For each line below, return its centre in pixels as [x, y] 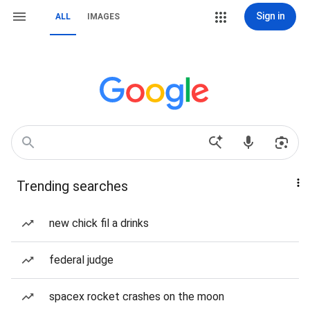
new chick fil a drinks [99, 223]
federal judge [81, 260]
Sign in [270, 16]
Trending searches [72, 186]
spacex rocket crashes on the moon [137, 297]
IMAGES [103, 17]
